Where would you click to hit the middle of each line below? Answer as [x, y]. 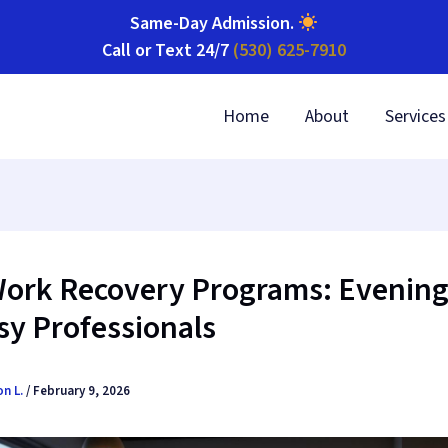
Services [415, 116]
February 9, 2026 [81, 391]
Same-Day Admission [209, 23]
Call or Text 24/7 [167, 50]
